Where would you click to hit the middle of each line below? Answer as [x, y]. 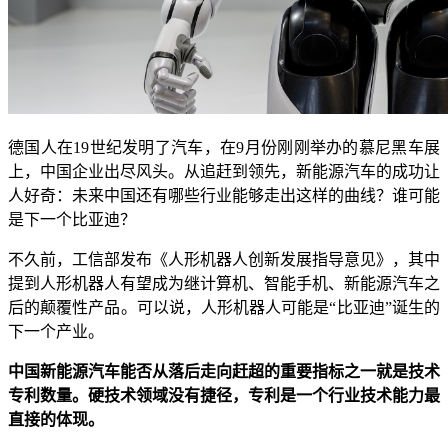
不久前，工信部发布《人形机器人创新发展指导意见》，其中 [224, 260]
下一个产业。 [56, 332]
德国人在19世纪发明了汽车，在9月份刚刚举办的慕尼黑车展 [224, 148]
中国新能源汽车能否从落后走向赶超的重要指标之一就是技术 [224, 372]
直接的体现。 [56, 420]
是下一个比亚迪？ [72, 220]
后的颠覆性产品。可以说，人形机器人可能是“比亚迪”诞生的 [224, 308]
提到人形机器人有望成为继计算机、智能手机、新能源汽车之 [224, 284]
